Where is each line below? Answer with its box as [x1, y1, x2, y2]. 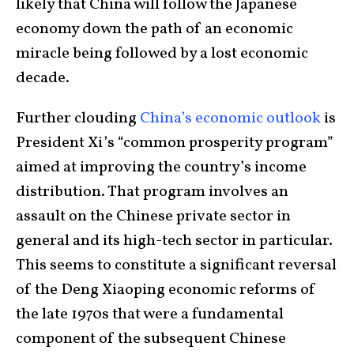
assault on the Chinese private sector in [16, 205, 291, 228]
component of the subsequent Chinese [16, 327, 286, 350]
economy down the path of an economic [16, 17, 293, 40]
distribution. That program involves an [16, 180, 288, 203]
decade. [16, 66, 70, 89]
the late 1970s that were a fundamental [16, 303, 284, 326]
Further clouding [16, 107, 140, 130]
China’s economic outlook [140, 107, 321, 130]
